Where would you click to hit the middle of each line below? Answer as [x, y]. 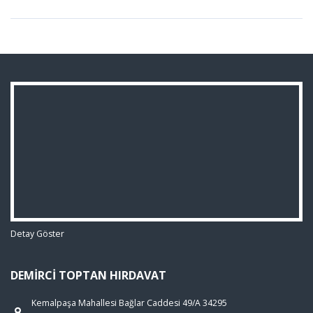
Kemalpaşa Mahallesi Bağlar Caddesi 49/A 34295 [129, 303]
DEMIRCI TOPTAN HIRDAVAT [88, 275]
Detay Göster [37, 233]
